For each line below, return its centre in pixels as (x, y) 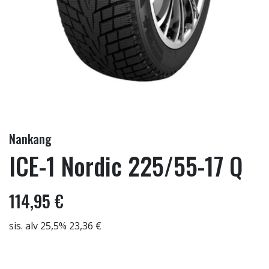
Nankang (30, 139)
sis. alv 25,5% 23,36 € (55, 226)
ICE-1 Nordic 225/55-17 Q (126, 166)
